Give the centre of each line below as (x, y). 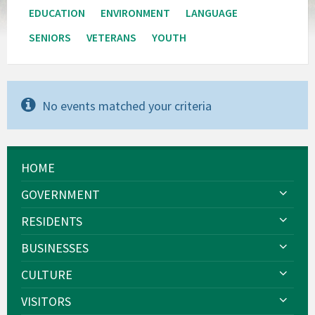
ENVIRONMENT (135, 13)
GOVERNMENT (60, 194)
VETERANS (111, 38)
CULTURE (47, 275)
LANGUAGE (212, 13)
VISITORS (46, 301)
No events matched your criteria (127, 106)
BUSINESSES (55, 248)
